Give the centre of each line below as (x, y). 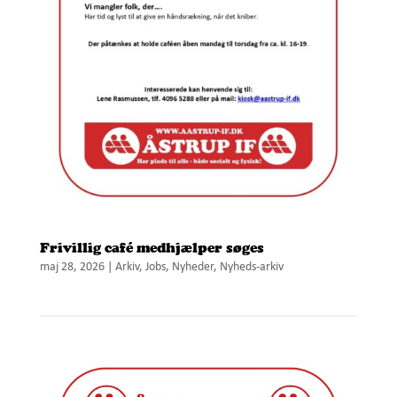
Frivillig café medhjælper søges (152, 248)
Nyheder (192, 268)
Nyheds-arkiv (251, 268)
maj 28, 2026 (72, 268)
